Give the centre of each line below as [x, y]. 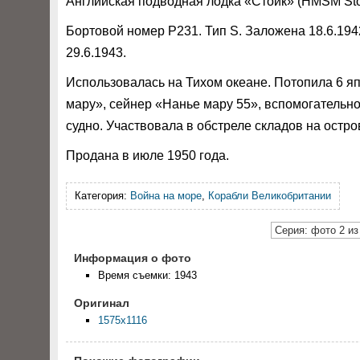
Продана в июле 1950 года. [147, 155]
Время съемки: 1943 [147, 275]
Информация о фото [133, 258]
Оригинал [102, 303]
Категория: [102, 196]
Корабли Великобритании [270, 196]
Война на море [166, 196]
